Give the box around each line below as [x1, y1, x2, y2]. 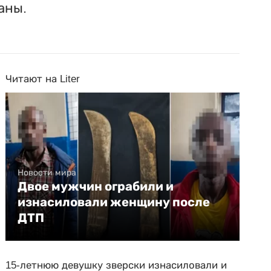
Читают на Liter [5, 73, 80, 85]
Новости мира [18, 168, 77, 177]
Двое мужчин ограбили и [18, 179, 174, 194]
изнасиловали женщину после [18, 195, 211, 209]
